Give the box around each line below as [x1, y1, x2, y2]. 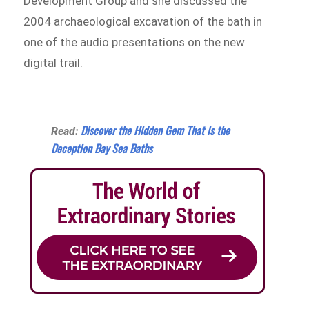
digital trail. [23, 55, 83, 70]
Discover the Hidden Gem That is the [81, 121, 230, 139]
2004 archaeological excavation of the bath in [23, 14, 263, 28]
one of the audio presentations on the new [23, 34, 246, 49]
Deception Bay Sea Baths [51, 139, 153, 157]
